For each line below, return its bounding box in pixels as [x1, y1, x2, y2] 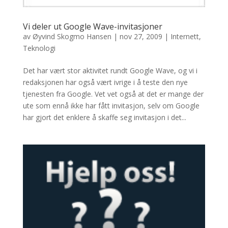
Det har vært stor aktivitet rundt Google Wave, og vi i [22, 66, 197, 76]
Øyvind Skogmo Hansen [32, 32, 111, 42]
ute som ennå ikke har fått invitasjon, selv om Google [22, 101, 199, 111]
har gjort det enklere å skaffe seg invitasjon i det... [22, 112, 186, 123]
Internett [170, 32, 199, 42]
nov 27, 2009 [119, 32, 162, 42]
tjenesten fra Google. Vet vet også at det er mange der [22, 89, 204, 99]
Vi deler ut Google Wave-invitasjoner [22, 21, 162, 33]
